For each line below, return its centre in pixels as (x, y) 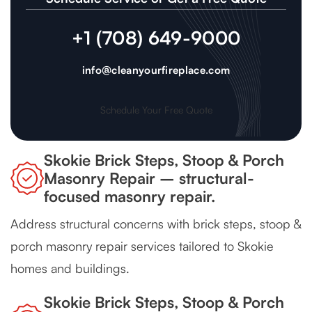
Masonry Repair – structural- (149, 178)
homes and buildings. (70, 268)
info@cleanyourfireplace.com (156, 70)
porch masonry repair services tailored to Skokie (142, 246)
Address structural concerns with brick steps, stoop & (156, 224)
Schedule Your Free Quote (156, 110)
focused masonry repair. (130, 196)
